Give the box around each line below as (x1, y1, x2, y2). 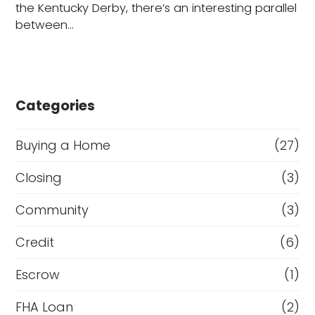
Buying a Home (15, 136, 111, 154)
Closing (15, 168, 63, 186)
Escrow (15, 265, 60, 283)
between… (15, 16, 75, 33)
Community (15, 200, 89, 219)
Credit (15, 233, 55, 251)
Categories (15, 96, 96, 115)
